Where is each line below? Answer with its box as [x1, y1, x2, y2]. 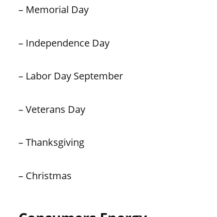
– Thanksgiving [18, 135, 84, 149]
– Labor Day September [18, 69, 123, 83]
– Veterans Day [18, 102, 85, 116]
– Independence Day [18, 35, 109, 49]
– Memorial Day [18, 2, 89, 16]
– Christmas [18, 168, 72, 182]
